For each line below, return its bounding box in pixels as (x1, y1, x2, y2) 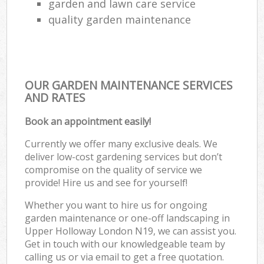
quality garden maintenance (48, 12, 192, 27)
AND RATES (25, 89, 86, 105)
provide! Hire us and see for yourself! (25, 176, 188, 189)
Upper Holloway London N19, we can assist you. (25, 224, 237, 237)
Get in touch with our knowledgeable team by (25, 237, 226, 250)
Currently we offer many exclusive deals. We (25, 137, 218, 150)
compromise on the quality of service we (25, 163, 203, 176)
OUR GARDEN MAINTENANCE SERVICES (25, 77, 233, 93)
